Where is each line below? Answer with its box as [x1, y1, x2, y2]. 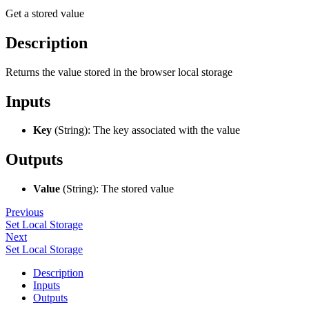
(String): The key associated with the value [52, 124, 240, 137]
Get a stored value [6, 7, 84, 19]
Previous [6, 206, 43, 219]
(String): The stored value [60, 183, 174, 195]
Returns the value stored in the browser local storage [6, 66, 232, 78]
